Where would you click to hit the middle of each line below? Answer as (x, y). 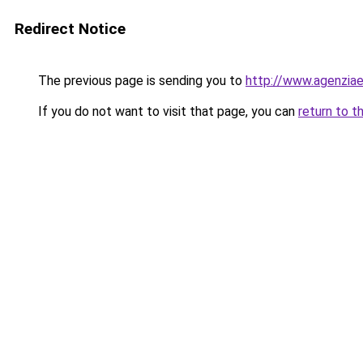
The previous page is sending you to (140, 81)
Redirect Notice (70, 29)
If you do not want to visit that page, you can (167, 111)
